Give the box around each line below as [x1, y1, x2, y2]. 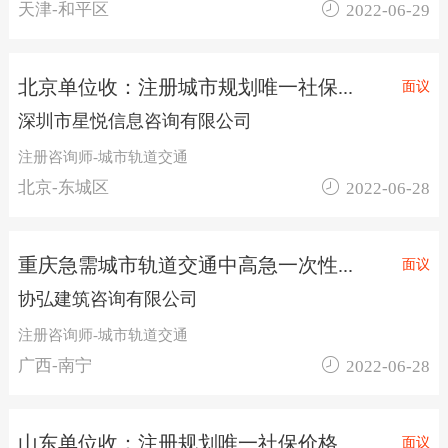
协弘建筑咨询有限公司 [17, 288, 198, 309]
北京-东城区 [17, 177, 109, 197]
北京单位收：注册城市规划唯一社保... [17, 76, 353, 98]
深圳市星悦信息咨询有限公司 [17, 110, 252, 131]
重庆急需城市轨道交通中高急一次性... [17, 254, 353, 276]
